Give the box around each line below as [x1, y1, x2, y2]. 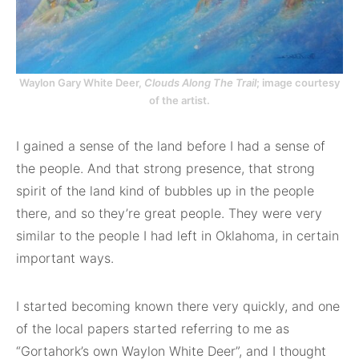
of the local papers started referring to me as [16, 320, 289, 337]
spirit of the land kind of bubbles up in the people [16, 182, 314, 199]
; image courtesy [256, 75, 340, 89]
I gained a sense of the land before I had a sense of [16, 137, 325, 154]
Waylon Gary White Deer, [19, 75, 144, 89]
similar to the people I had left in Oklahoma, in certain [16, 227, 339, 244]
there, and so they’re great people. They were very [16, 204, 322, 221]
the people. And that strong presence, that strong [16, 159, 315, 176]
